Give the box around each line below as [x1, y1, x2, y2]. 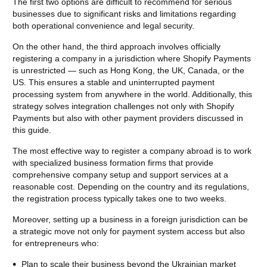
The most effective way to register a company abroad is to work [13, 145, 252, 156]
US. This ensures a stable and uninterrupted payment [13, 77, 215, 87]
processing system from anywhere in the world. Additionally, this [13, 89, 252, 99]
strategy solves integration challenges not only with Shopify [13, 101, 234, 111]
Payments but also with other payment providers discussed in [13, 113, 243, 123]
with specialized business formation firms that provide [13, 157, 213, 167]
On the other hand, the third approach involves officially [13, 41, 221, 51]
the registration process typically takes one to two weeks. [13, 193, 226, 203]
